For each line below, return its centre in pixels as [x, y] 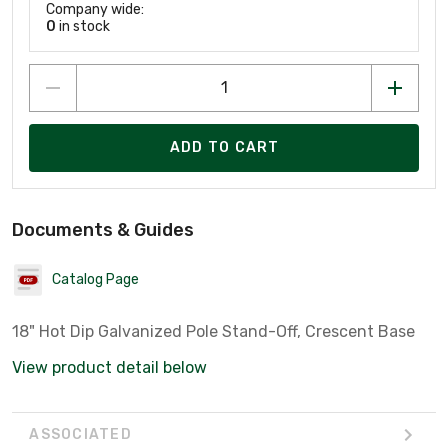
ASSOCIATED [80, 435]
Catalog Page [95, 280]
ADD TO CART [224, 148]
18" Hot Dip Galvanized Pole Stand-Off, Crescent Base [213, 331]
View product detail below [109, 367]
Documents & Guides [103, 229]
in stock [83, 26]
